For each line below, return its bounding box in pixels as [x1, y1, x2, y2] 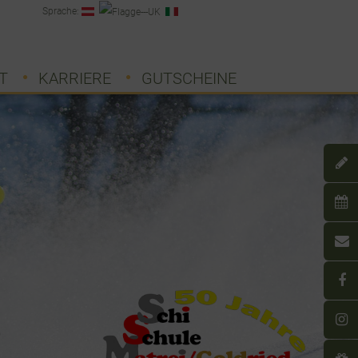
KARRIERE [38, 69, 111, 88]
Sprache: [42, 6, 82, 17]
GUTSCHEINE [141, 69, 237, 88]
